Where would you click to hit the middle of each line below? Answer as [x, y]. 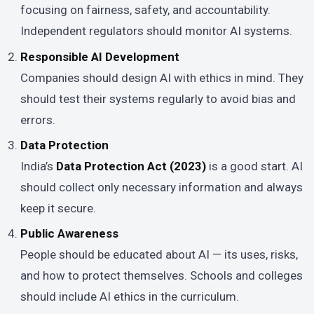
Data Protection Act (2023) [131, 166]
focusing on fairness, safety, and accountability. [146, 10]
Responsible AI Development [100, 56]
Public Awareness [70, 234]
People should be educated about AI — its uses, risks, [159, 255]
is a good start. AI [255, 166]
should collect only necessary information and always [162, 187]
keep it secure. [59, 209]
